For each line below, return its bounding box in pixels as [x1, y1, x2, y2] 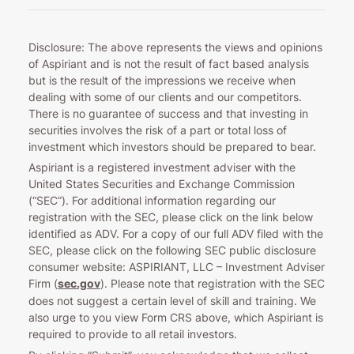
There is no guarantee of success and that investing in [28, 106, 308, 120]
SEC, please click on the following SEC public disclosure [28, 243, 316, 258]
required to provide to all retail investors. [28, 327, 237, 341]
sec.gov [57, 277, 100, 291]
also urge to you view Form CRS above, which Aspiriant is [28, 311, 323, 325]
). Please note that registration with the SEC [100, 277, 325, 291]
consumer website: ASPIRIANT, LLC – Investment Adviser [28, 260, 325, 274]
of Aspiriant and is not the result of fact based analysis [28, 56, 309, 70]
